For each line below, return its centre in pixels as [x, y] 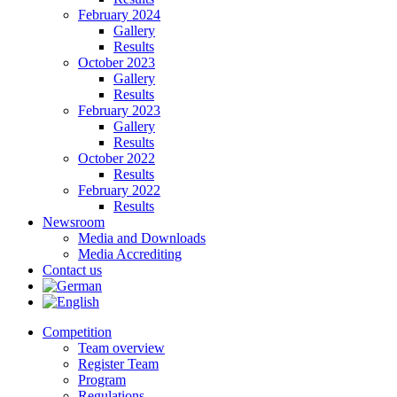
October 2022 [117, 158]
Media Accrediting [130, 254]
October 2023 [117, 62]
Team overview [121, 348]
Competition [77, 332]
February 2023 [119, 110]
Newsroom [74, 222]
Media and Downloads [142, 238]
